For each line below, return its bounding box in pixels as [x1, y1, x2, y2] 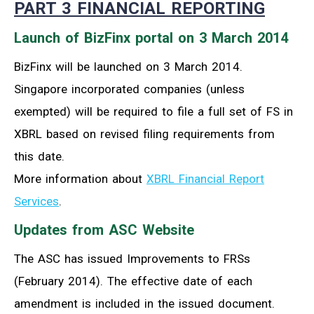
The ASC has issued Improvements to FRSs [14, 251, 250, 266]
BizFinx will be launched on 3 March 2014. [14, 59, 243, 74]
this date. [14, 149, 64, 163]
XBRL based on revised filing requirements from [14, 126, 275, 141]
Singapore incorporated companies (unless [14, 81, 245, 96]
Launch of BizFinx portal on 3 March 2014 [14, 29, 288, 46]
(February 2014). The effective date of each [14, 273, 252, 288]
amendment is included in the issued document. [14, 296, 275, 310]
